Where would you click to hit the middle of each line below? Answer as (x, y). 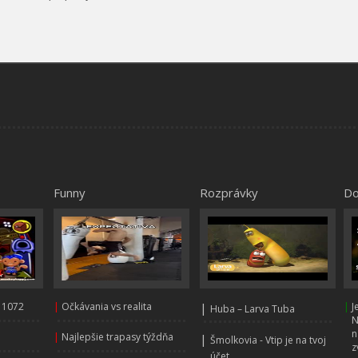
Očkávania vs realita (107, 306)
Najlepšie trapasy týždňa (117, 336)
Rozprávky (229, 192)
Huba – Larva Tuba (253, 308)
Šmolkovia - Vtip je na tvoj (268, 340)
